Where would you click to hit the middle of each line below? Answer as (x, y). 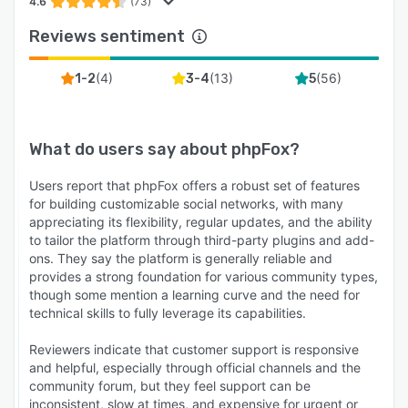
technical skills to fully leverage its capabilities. (168, 312)
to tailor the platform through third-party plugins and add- (202, 240)
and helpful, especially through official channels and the (195, 367)
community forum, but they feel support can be (170, 385)
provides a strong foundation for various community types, (204, 276)
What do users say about (130, 149)
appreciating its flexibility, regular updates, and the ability (201, 221)
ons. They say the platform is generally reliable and (181, 258)
